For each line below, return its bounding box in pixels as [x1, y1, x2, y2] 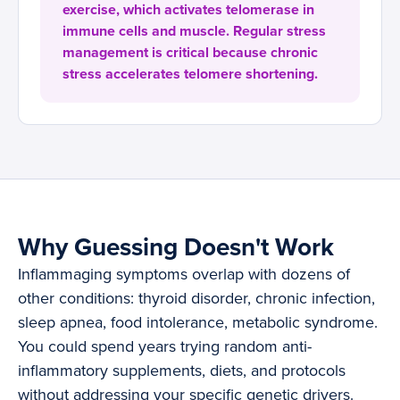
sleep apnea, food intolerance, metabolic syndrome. [18, 312, 378, 333]
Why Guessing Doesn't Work [18, 232, 334, 263]
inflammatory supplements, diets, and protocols [18, 361, 346, 381]
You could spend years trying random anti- [18, 337, 312, 357]
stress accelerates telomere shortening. [62, 65, 318, 84]
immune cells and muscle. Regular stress [62, 22, 326, 41]
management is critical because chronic [62, 44, 318, 62]
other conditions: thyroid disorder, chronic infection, [18, 288, 375, 309]
